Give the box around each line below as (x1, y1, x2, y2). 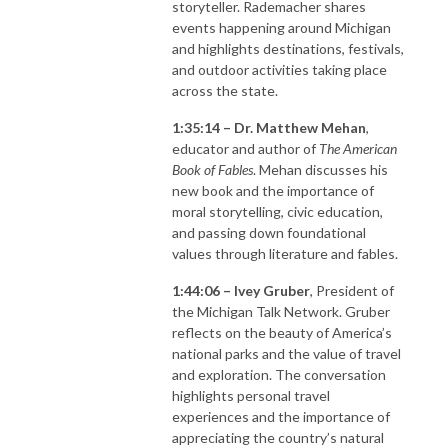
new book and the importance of (172, 181, 374, 199)
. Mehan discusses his (253, 160, 388, 178)
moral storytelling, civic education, (172, 202, 383, 220)
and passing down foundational (172, 223, 366, 241)
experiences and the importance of (172, 407, 390, 425)
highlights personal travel (172, 386, 330, 404)
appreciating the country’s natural (172, 428, 384, 446)
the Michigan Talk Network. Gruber (172, 302, 390, 320)
